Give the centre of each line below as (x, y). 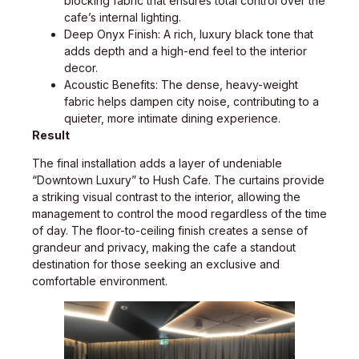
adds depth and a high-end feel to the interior (186, 50)
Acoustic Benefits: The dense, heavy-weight (181, 84)
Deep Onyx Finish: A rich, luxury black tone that (189, 34)
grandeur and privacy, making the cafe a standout (164, 248)
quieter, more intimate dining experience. (172, 118)
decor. (81, 67)
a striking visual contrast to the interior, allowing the (166, 197)
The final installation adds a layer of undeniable (157, 163)
